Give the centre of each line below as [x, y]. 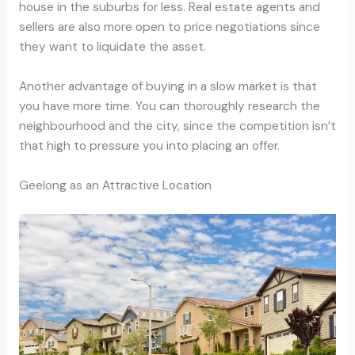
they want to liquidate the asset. [112, 47]
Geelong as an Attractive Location [115, 185]
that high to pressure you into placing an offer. [149, 146]
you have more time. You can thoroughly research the [169, 107]
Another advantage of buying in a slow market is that [168, 87]
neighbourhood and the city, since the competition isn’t [177, 126]
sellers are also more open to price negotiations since [169, 27]
